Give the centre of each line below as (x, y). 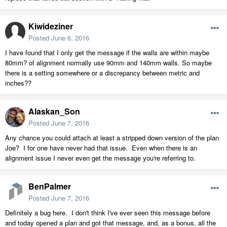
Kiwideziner (51, 26)
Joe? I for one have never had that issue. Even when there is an (101, 148)
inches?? (18, 83)
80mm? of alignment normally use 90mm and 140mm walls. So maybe (108, 63)
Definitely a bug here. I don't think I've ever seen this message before (108, 213)
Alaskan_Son (54, 111)
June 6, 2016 (70, 38)
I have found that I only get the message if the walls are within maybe (107, 53)
